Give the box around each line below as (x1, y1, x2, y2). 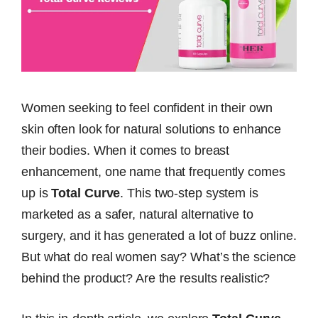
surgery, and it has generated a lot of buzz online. (21, 228, 297, 243)
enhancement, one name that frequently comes (21, 164, 285, 179)
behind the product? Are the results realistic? (21, 270, 270, 285)
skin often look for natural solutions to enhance (21, 121, 282, 136)
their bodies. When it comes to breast (21, 143, 230, 158)
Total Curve (51, 185, 121, 200)
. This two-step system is (120, 185, 258, 200)
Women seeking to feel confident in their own (21, 100, 273, 115)
